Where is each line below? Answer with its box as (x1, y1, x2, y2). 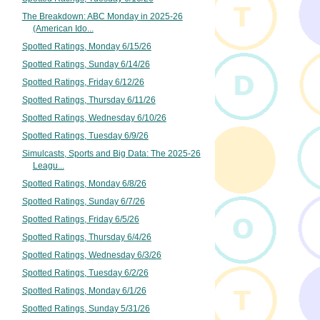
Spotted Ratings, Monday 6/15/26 (21, 41, 151, 51)
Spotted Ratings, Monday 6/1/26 (21, 285, 146, 296)
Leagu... (32, 160, 64, 171)
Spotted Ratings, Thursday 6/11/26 (21, 94, 156, 105)
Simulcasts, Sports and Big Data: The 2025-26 (21, 148, 201, 159)
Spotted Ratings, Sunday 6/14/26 (21, 59, 150, 69)
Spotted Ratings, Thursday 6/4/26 (21, 231, 151, 242)
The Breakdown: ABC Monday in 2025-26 (21, 11, 183, 21)
